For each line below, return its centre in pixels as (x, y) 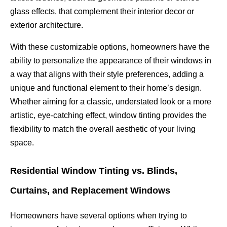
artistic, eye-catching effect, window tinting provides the (108, 115)
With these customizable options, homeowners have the (110, 47)
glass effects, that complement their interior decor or (102, 11)
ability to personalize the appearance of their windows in (111, 60)
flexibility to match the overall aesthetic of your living (103, 129)
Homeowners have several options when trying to (99, 216)
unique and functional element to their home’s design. (106, 88)
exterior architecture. (47, 25)
